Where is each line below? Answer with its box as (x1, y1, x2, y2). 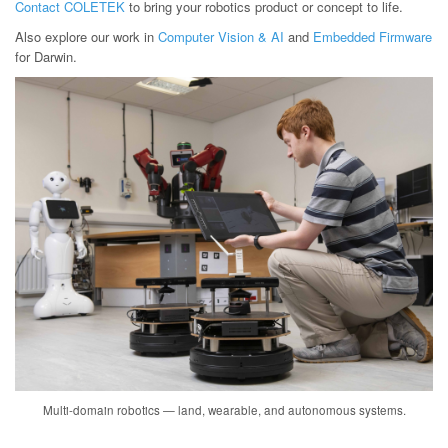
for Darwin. (15, 47, 77, 66)
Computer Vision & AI (158, 27, 284, 46)
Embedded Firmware (313, 27, 432, 46)
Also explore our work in (15, 27, 158, 46)
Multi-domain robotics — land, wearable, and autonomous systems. (42, 401, 406, 418)
